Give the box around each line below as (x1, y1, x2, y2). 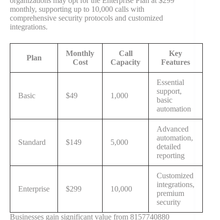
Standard (18, 138, 46, 147)
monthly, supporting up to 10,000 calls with (10, 5, 144, 14)
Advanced (157, 125, 189, 134)
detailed (157, 142, 181, 151)
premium (157, 189, 184, 198)
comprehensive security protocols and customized (10, 14, 163, 23)
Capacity (110, 58, 140, 67)
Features (161, 58, 190, 67)
